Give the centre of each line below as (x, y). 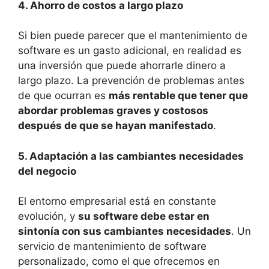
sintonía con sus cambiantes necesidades (125, 231)
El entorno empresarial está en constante (117, 201)
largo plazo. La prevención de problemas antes (131, 81)
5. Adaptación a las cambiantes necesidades (131, 156)
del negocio (47, 171)
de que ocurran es (63, 96)
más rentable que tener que (178, 96)
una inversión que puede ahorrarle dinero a (122, 66)
